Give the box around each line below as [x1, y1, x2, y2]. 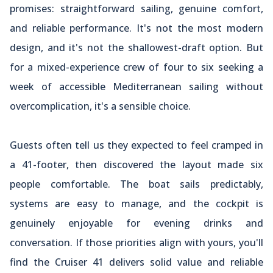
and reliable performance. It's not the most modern [10, 21, 263, 35]
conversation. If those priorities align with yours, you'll [10, 235, 263, 249]
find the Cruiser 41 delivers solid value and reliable [10, 255, 263, 269]
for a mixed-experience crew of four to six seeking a [10, 60, 263, 74]
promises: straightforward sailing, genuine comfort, [10, 1, 263, 15]
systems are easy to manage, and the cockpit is [10, 196, 263, 210]
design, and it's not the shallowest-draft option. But [10, 40, 263, 54]
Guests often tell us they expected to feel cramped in [10, 138, 263, 152]
